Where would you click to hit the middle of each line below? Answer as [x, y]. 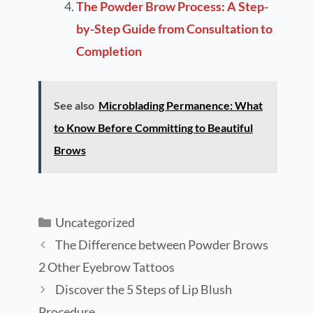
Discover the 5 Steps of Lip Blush [143, 290]
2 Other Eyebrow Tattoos [107, 267]
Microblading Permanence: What [181, 105]
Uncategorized [95, 223]
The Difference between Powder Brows [161, 245]
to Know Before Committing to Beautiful [153, 128]
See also [74, 105]
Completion [109, 51]
